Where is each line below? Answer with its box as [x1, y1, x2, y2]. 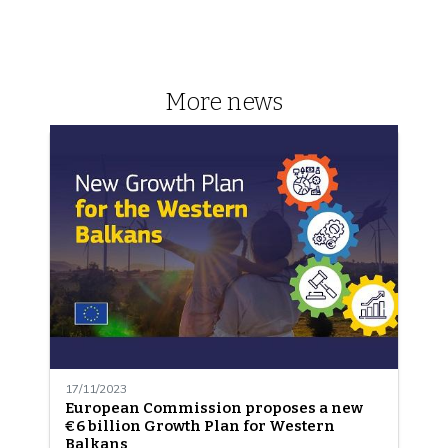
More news [165, 87, 283, 116]
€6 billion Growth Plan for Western [64, 416, 335, 435]
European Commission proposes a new [64, 398, 363, 417]
